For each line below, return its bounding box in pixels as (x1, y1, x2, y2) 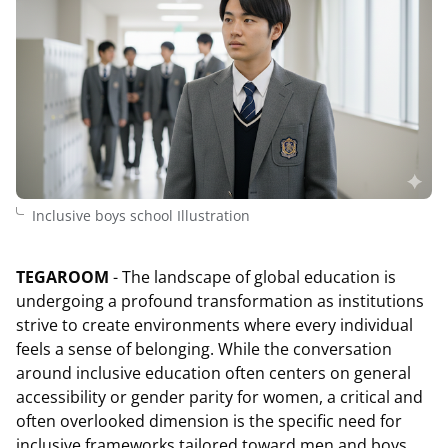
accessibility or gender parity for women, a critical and (16, 386, 423, 408)
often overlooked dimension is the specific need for (16, 410, 402, 432)
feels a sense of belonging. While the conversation (16, 338, 392, 360)
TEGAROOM (16, 266, 109, 288)
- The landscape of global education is (109, 266, 396, 288)
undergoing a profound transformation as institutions (16, 290, 424, 312)
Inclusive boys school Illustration (32, 206, 254, 225)
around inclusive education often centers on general (16, 362, 411, 384)
